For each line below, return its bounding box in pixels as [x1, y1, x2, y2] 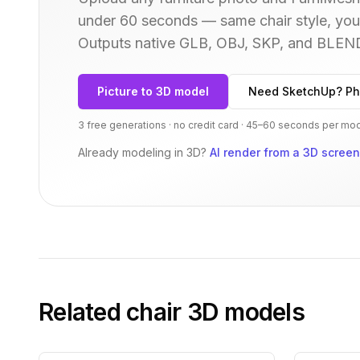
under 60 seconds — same [78, 12, 256, 29]
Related [39, 297, 126, 326]
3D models [181, 297, 305, 326]
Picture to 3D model [97, 84, 209, 98]
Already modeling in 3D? [78, 145, 207, 159]
